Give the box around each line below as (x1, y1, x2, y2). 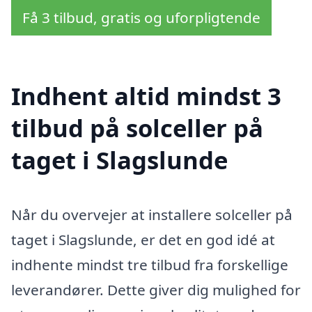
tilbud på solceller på (11, 111, 263, 145)
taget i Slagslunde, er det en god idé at (11, 230, 275, 250)
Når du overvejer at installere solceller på (11, 205, 292, 225)
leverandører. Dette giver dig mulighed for (11, 280, 301, 300)
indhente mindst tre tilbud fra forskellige (11, 255, 288, 275)
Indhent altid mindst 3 (11, 79, 281, 113)
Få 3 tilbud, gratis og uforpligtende (22, 7, 260, 27)
